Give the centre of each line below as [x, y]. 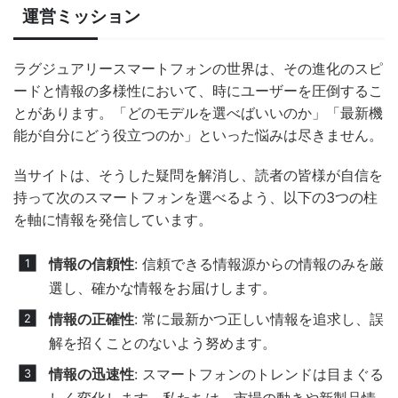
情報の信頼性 [92, 264]
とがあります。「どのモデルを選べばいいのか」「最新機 [198, 113]
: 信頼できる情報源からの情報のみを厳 [259, 264]
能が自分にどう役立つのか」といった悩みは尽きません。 [198, 135]
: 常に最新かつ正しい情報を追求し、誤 [259, 319]
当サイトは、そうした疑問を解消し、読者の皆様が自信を [198, 175]
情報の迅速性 [92, 374]
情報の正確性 [92, 319]
